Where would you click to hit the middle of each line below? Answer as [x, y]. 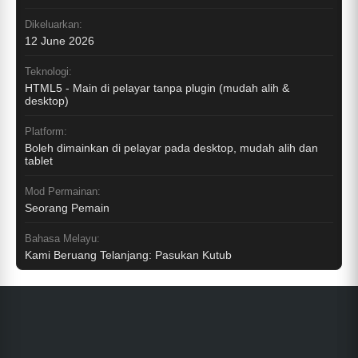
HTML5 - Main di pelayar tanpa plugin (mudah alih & [157, 88]
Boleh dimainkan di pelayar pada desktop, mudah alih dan [171, 148]
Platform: [46, 132]
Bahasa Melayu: [62, 239]
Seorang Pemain [67, 208]
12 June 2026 [60, 41]
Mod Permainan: [63, 192]
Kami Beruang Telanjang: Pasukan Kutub [128, 255]
